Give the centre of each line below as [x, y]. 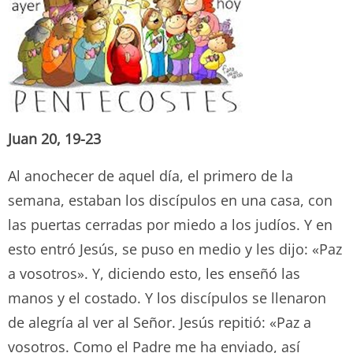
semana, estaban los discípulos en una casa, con [170, 200]
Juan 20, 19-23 [54, 138]
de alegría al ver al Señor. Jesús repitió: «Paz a [160, 322]
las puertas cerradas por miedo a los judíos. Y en [170, 224]
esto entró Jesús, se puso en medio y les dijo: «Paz [175, 249]
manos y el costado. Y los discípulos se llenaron [167, 297]
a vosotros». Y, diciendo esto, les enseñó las [154, 273]
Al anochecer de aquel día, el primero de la [150, 175]
